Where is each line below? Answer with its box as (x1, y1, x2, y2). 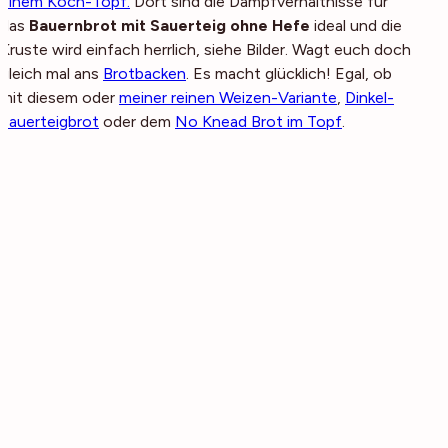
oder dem (99, 112, 175, 132)
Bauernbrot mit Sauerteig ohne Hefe (29, 16, 310, 36)
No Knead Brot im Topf (175, 112, 342, 132)
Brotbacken (103, 64, 186, 84)
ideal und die (310, 16, 402, 36)
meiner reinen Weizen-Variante (119, 88, 337, 108)
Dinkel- (345, 88, 394, 108)
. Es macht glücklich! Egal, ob (186, 64, 392, 84)
